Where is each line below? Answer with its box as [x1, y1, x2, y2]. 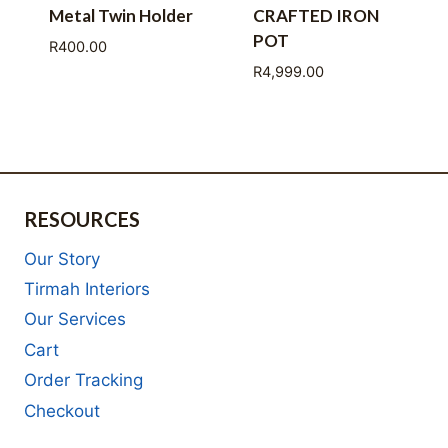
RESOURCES [24, 206, 140, 231]
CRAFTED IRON [252, 5, 379, 27]
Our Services [24, 309, 126, 330]
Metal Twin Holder [48, 5, 193, 27]
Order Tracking [24, 370, 143, 391]
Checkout [24, 400, 100, 421]
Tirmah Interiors [24, 279, 150, 299]
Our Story [24, 248, 100, 269]
